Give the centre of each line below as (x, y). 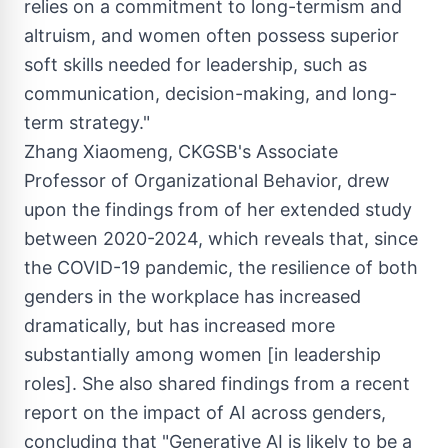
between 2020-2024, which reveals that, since (221, 238)
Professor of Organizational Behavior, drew (207, 180)
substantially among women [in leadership (202, 354)
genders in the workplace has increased (192, 296)
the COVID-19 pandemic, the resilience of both (221, 267)
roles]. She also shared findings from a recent (217, 383)
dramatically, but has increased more (179, 325)
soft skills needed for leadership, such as (195, 64)
